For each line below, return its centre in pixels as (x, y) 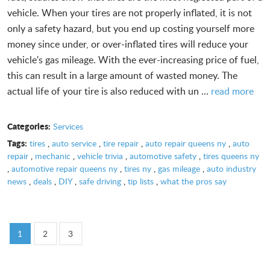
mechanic (53, 155)
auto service (74, 143)
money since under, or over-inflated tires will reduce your (128, 44)
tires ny (138, 168)
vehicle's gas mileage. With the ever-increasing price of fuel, (133, 59)
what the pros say (193, 181)
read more (232, 91)
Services (68, 126)
